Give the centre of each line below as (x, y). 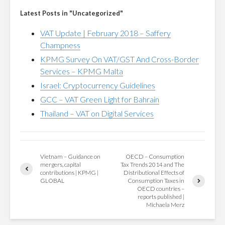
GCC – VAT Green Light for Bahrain (100, 99)
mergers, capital (61, 164)
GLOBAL (52, 181)
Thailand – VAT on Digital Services (97, 113)
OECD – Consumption (155, 156)
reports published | (161, 197)
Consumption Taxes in (156, 181)
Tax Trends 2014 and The (153, 164)
